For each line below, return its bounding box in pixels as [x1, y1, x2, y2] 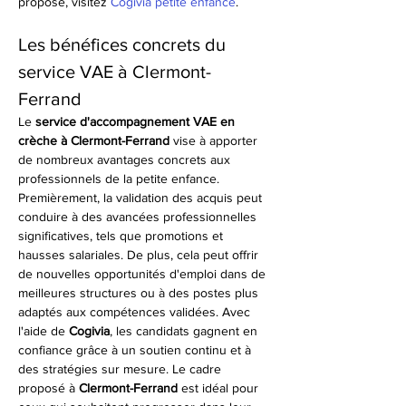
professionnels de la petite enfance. [18, 171, 223, 186]
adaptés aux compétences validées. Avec [18, 304, 254, 319]
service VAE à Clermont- [18, 62, 211, 82]
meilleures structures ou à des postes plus [18, 285, 262, 300]
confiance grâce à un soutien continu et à [18, 343, 255, 357]
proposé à [18, 381, 79, 395]
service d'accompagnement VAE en [35, 114, 238, 129]
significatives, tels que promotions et [18, 228, 227, 243]
